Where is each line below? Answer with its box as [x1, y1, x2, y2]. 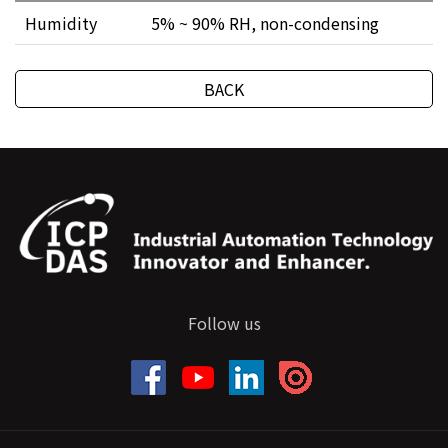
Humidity [25, 11, 97, 36]
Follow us [187, 311, 261, 336]
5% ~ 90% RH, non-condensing [151, 11, 379, 36]
